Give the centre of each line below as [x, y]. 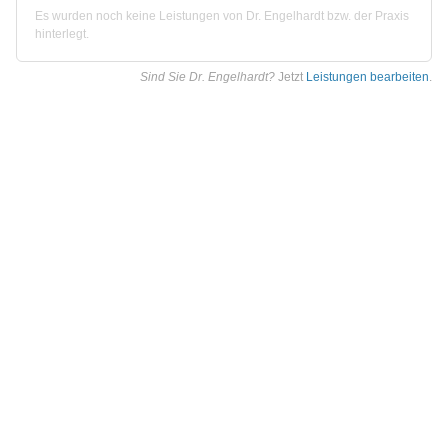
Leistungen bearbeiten [367, 77]
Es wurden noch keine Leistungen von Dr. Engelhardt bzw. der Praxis [222, 16]
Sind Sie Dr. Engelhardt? [207, 77]
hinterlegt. [62, 34]
